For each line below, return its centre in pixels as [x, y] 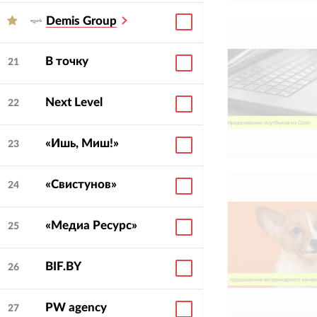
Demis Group [81, 21]
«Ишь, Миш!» [82, 144]
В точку [67, 62]
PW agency [76, 308]
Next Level [74, 103]
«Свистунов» [81, 185]
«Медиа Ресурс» [91, 226]
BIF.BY [63, 267]
